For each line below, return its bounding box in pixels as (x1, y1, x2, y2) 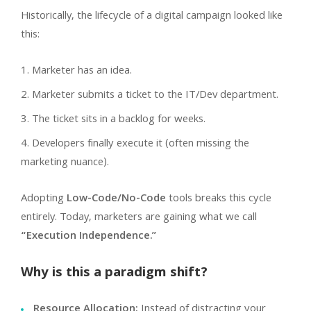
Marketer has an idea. (32, 62, 132, 81)
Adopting (21, 190, 67, 208)
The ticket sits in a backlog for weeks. (32, 110, 205, 129)
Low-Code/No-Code (67, 190, 166, 208)
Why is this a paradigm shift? (21, 262, 208, 285)
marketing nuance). (21, 153, 109, 172)
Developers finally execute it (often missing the (32, 135, 249, 153)
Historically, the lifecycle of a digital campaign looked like (21, 7, 283, 26)
